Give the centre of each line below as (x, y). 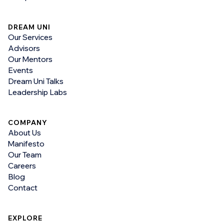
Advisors (24, 48)
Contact (23, 188)
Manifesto (26, 144)
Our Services (30, 37)
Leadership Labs (37, 92)
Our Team (25, 155)
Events (20, 70)
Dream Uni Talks (36, 81)
